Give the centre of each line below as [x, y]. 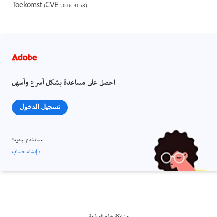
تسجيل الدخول [40, 107]
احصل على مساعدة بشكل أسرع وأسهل [63, 83]
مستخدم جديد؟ [27, 140]
